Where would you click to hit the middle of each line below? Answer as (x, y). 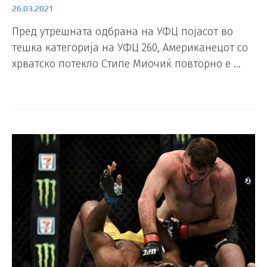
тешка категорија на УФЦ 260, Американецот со (130, 48)
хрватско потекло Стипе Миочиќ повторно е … (126, 64)
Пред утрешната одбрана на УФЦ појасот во (122, 32)
